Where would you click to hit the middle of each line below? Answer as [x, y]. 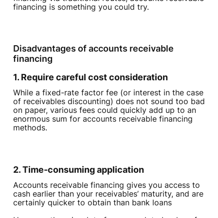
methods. [30, 128]
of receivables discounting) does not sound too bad [109, 101]
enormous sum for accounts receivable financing [103, 119]
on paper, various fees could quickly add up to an [104, 110]
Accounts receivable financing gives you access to [106, 185]
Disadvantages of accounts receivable [93, 49]
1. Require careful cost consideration [90, 77]
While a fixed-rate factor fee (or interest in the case [108, 93]
